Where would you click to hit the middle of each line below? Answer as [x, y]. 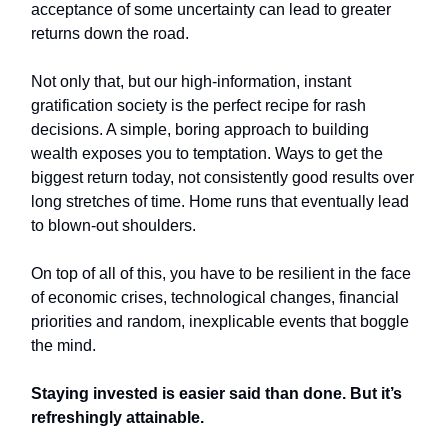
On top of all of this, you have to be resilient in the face [221, 274]
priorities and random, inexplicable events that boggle [220, 322]
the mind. [65, 346]
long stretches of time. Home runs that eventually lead [220, 202]
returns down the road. [110, 34]
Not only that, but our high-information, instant [191, 82]
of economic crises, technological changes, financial [215, 298]
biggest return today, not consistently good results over [222, 178]
